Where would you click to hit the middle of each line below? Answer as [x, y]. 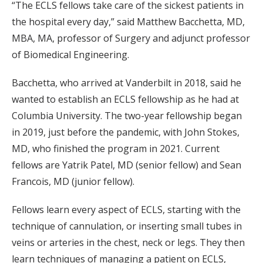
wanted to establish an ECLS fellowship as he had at [125, 100]
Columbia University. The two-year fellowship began [127, 116]
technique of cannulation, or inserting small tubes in [127, 226]
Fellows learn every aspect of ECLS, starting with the [126, 210]
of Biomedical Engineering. [70, 55]
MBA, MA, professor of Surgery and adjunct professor [131, 38]
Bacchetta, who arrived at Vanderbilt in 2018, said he [127, 83]
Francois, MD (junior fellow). [73, 182]
